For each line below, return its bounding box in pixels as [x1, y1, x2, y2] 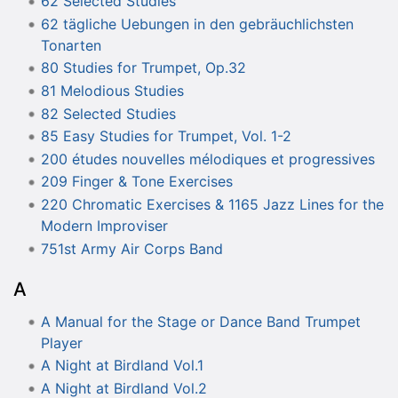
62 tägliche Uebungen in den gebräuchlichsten [40, 14, 354, 33]
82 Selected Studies [40, 104, 176, 123]
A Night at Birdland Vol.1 [40, 356, 203, 375]
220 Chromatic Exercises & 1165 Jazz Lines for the [40, 195, 384, 213]
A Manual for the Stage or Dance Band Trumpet [40, 312, 361, 330]
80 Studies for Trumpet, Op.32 [40, 59, 246, 77]
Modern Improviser [40, 217, 168, 235]
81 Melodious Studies [40, 82, 184, 100]
